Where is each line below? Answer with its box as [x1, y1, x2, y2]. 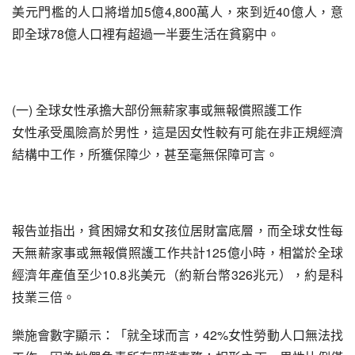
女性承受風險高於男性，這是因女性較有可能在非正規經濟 [12, 123, 343, 141]
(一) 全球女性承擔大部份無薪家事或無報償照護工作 [12, 101, 302, 119]
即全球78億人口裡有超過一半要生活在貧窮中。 [12, 25, 280, 43]
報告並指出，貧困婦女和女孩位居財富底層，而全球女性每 [12, 221, 343, 239]
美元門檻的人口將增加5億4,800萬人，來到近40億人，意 [12, 2, 343, 21]
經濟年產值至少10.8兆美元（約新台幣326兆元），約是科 [12, 265, 343, 284]
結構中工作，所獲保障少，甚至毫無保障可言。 [12, 145, 278, 163]
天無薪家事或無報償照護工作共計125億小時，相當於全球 [12, 243, 343, 261]
